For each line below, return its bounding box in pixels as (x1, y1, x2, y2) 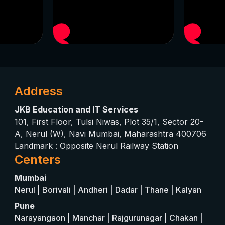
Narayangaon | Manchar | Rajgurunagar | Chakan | (15, 213, 203, 223)
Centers (15, 152, 61, 167)
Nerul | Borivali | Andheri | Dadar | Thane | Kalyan (15, 185, 202, 195)
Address (15, 84, 63, 98)
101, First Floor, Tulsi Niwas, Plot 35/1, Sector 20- (15, 117, 204, 127)
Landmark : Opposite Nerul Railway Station (15, 141, 179, 151)
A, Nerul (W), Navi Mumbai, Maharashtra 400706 (15, 129, 207, 139)
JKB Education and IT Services (15, 104, 139, 115)
